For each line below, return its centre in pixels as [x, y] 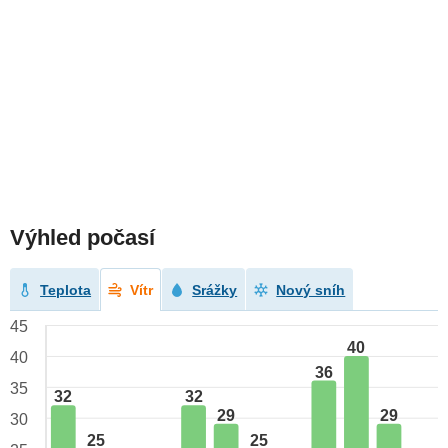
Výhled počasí [82, 238]
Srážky [215, 290]
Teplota [66, 290]
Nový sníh [311, 290]
